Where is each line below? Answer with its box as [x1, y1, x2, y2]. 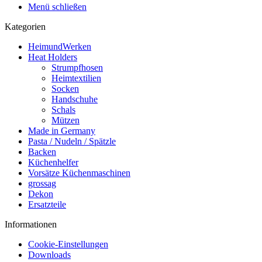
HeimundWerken [28, 42, 91, 51]
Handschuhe [51, 94, 98, 104]
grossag [28, 178, 56, 188]
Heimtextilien [51, 73, 101, 83]
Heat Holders [28, 52, 77, 62]
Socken [51, 84, 79, 94]
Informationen [5, 219, 57, 229]
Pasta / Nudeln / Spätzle [28, 136, 116, 146]
